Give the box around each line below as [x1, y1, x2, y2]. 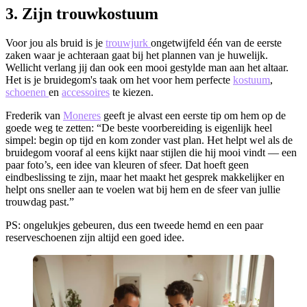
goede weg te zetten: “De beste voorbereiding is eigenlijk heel [5, 121, 272, 134]
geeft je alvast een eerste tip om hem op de [101, 109, 286, 121]
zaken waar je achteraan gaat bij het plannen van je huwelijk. [5, 49, 268, 61]
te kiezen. [110, 86, 153, 98]
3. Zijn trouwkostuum [5, 4, 158, 23]
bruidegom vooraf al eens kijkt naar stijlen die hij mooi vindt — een [5, 146, 297, 158]
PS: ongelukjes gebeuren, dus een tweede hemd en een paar [5, 219, 263, 231]
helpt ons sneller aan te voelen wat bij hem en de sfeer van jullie [5, 183, 280, 195]
